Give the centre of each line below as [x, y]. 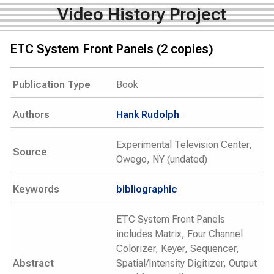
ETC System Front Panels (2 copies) [112, 49]
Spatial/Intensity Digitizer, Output [187, 263]
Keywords [36, 189]
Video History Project [142, 14]
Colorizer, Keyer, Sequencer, [178, 249]
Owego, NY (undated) [162, 159]
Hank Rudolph [148, 115]
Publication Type [52, 85]
